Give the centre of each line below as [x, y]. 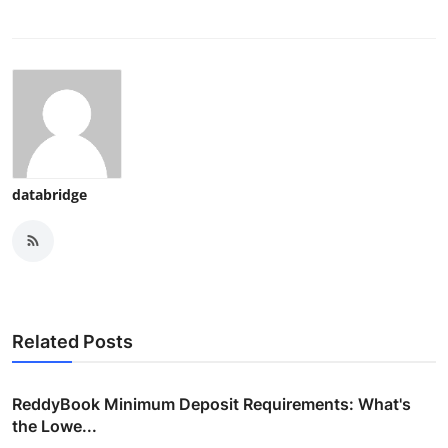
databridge [49, 194]
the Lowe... [54, 425]
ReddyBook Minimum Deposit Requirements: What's [211, 403]
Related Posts [72, 341]
